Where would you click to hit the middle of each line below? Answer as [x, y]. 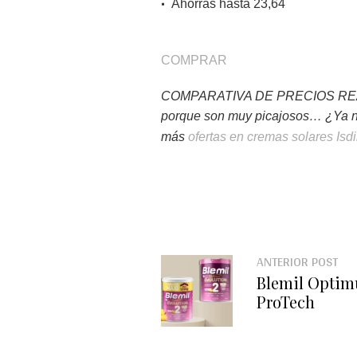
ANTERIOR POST [297, 262]
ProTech [286, 302]
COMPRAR [194, 60]
